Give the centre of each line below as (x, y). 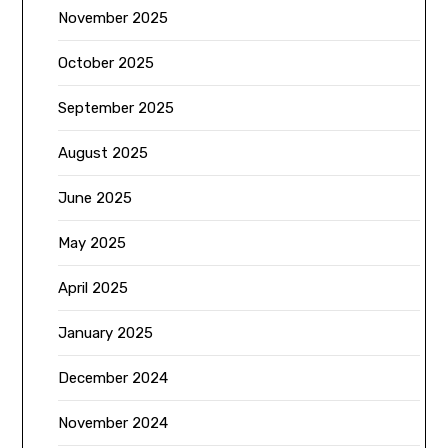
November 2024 (113, 422)
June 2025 (95, 197)
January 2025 (106, 332)
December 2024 (113, 377)
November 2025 (113, 17)
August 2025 (103, 152)
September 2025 (116, 107)
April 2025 (93, 287)
